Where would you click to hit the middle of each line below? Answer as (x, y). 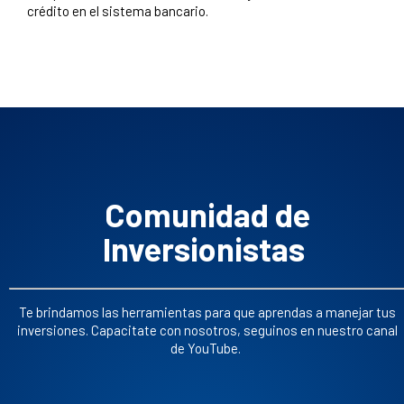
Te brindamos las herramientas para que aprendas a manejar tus (207, 312)
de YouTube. (206, 348)
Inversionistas (204, 248)
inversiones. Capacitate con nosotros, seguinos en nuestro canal (207, 330)
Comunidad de (207, 214)
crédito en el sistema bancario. (118, 10)
